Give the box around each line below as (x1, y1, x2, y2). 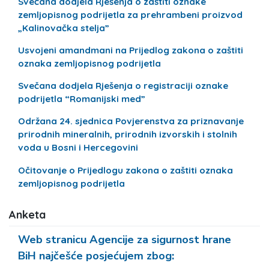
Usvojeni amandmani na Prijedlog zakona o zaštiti (18, 44, 244, 56)
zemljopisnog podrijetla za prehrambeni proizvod (18, 8, 243, 20)
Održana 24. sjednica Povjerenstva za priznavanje (18, 115, 244, 127)
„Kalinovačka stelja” (18, 22, 110, 34)
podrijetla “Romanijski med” (18, 93, 146, 105)
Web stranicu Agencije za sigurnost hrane (18, 232, 232, 247)
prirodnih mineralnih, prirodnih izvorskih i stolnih (18, 128, 238, 141)
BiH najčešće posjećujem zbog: (18, 248, 175, 263)
